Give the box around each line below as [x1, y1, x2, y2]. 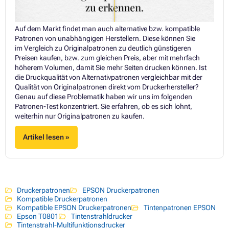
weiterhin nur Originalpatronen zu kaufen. [15, 111, 145, 120]
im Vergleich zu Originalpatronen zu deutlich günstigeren [15, 43, 191, 52]
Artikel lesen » [23, 133, 70, 142]
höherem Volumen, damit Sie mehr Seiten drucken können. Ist [15, 63, 207, 72]
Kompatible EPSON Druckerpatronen [17, 203, 132, 212]
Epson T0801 [17, 212, 59, 220]
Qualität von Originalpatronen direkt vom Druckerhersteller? [15, 82, 199, 91]
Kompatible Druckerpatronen [17, 194, 108, 203]
